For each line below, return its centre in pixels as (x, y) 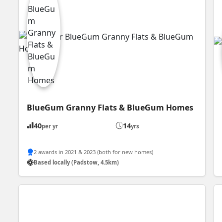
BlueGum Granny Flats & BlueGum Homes (110, 107)
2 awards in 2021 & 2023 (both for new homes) (94, 152)
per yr (50, 126)
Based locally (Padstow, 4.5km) (77, 163)
